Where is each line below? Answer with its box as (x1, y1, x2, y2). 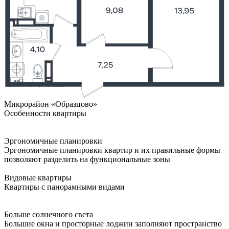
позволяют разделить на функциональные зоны (4, 154, 170, 164)
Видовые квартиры (4, 173, 72, 182)
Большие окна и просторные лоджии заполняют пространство (4, 219, 222, 228)
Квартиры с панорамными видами (4, 182, 125, 191)
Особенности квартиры (4, 108, 86, 118)
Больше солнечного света (4, 210, 93, 219)
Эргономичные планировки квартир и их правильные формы (4, 145, 220, 154)
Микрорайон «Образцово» (4, 99, 97, 108)
